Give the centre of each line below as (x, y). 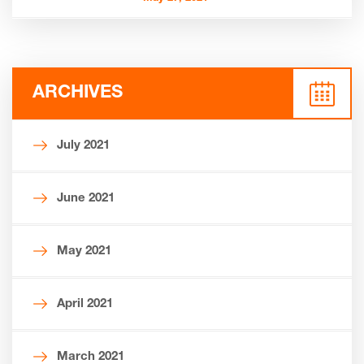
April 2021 (85, 304)
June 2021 (86, 198)
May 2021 (84, 251)
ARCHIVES (78, 93)
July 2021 (83, 145)
